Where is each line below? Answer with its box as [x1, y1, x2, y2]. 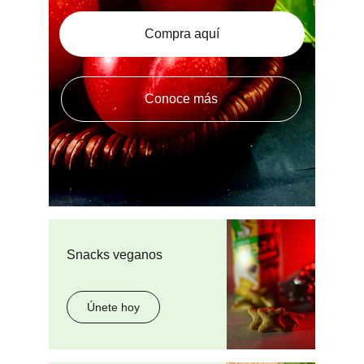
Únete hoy [87, 301, 140, 314]
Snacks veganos [67, 248, 162, 262]
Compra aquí [145, 27, 219, 41]
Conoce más [145, 92, 218, 106]
